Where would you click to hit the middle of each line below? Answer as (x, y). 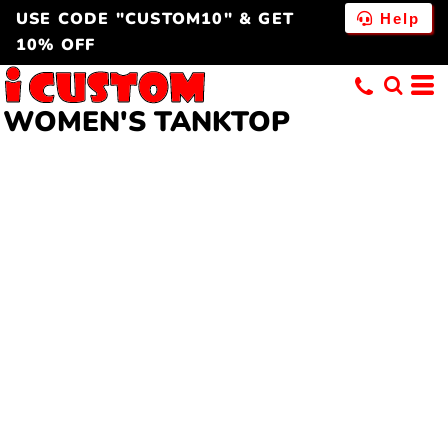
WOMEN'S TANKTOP (146, 121)
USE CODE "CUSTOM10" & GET (155, 19)
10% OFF (56, 45)
